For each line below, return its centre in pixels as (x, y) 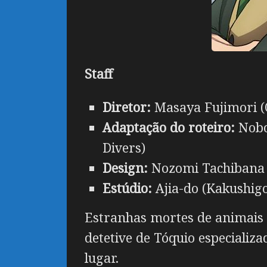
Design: (125, 167)
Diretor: (127, 107)
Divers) (124, 147)
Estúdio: (127, 188)
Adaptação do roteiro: (169, 127)
